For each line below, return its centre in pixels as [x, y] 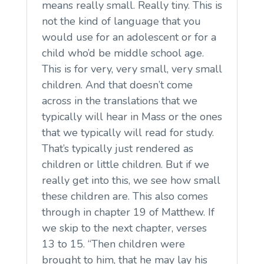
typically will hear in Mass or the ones [132, 116]
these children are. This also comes [125, 196]
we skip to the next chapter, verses [124, 228]
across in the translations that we [119, 100]
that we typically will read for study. [128, 132]
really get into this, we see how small [131, 180]
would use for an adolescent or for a [129, 37]
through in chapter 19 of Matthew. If [128, 212]
